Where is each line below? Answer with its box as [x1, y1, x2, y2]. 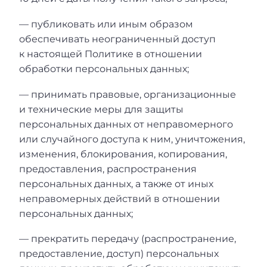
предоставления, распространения [19, 163, 197, 175]
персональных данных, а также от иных [19, 178, 213, 190]
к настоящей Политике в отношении [19, 48, 202, 60]
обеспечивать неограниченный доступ [19, 33, 216, 45]
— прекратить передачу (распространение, [19, 233, 236, 245]
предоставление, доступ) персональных [19, 248, 219, 260]
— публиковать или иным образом [19, 18, 193, 30]
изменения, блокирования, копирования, [19, 148, 227, 160]
